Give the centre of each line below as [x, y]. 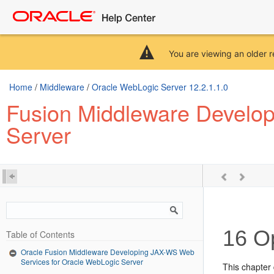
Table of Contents [40, 234]
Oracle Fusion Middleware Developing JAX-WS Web [108, 252]
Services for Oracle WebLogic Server [82, 261]
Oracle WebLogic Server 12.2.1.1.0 [160, 87]
